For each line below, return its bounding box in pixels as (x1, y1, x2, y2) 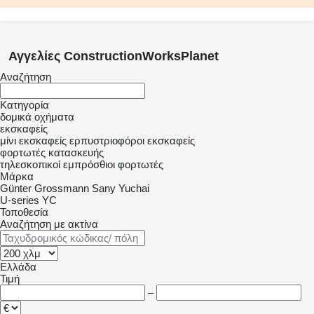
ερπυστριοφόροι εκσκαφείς (69, 135, 195, 147)
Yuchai (118, 182, 149, 195)
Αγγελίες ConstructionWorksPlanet (8, 49, 219, 64)
